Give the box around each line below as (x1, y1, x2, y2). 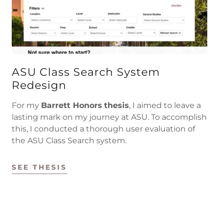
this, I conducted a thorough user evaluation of (12, 124, 195, 133)
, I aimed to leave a (129, 100, 201, 110)
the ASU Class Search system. (12, 135, 127, 145)
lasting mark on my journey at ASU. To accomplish (12, 112, 207, 122)
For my (12, 100, 41, 110)
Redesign (12, 78, 66, 92)
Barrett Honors (41, 100, 102, 110)
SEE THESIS (12, 162, 67, 172)
